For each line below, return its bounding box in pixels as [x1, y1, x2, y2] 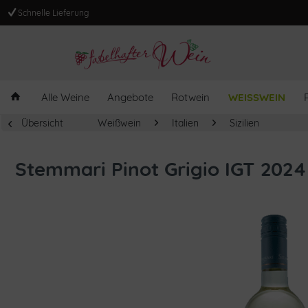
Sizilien [230, 117, 259, 129]
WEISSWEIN [228, 91, 278, 104]
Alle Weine [41, 91, 89, 104]
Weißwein [98, 117, 141, 129]
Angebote [107, 91, 153, 104]
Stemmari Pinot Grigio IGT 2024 [15, 157, 307, 181]
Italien [172, 117, 199, 129]
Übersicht [21, 117, 63, 129]
